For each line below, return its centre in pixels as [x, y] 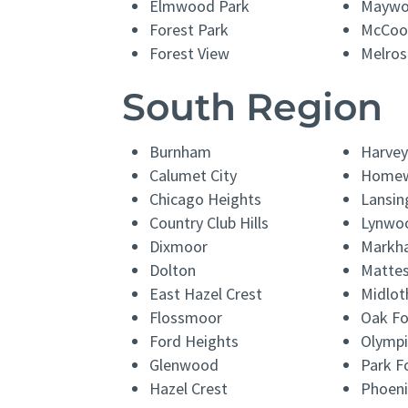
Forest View [190, 54]
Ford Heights [194, 342]
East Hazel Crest [206, 294]
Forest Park [189, 30]
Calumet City [194, 176]
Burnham [181, 152]
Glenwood [184, 365]
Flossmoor [186, 318]
